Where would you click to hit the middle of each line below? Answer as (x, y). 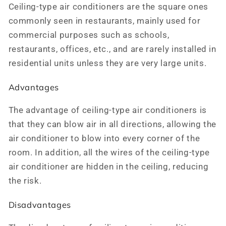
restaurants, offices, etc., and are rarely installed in (112, 49)
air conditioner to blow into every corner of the (104, 139)
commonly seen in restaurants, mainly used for (104, 21)
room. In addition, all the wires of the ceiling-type (109, 153)
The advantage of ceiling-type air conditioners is (107, 110)
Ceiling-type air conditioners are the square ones (108, 7)
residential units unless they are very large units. (107, 64)
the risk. (25, 181)
